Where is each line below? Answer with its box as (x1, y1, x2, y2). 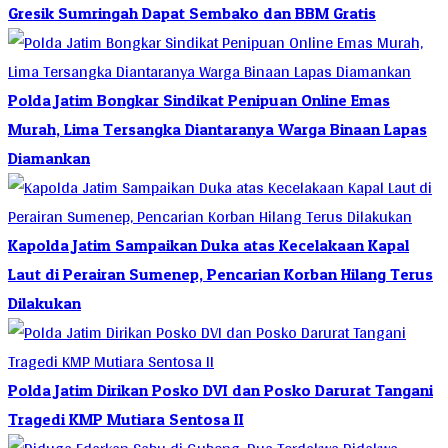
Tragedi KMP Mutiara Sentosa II (8, 408, 244, 429)
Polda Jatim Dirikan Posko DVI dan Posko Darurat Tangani (8, 379, 433, 400)
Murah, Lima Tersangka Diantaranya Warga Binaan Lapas (8, 118, 427, 139)
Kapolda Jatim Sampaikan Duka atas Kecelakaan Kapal (8, 234, 409, 255)
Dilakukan (8, 292, 81, 313)
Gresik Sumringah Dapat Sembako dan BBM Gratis (8, 2, 376, 23)
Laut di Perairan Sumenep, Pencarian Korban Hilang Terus (8, 263, 433, 284)
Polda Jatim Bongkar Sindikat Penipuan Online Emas (8, 89, 390, 110)
